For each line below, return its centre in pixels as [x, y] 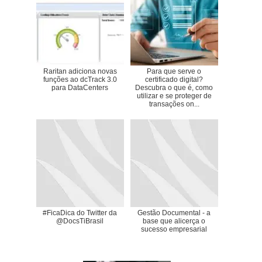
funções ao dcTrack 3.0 [80, 80]
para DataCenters [80, 88]
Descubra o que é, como [174, 88]
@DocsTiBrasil [80, 221]
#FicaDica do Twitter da [80, 213]
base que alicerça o [174, 221]
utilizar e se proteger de [174, 96]
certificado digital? [174, 80]
